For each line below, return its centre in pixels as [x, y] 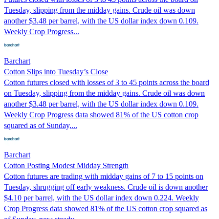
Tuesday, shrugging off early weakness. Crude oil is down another [106, 187]
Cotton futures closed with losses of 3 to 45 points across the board [107, 82]
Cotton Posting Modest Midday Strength [66, 165]
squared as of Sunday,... [41, 125]
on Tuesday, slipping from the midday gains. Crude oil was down [104, 93]
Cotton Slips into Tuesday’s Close [56, 71]
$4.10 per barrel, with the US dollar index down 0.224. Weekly [101, 197]
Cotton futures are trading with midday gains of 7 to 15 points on [104, 176]
